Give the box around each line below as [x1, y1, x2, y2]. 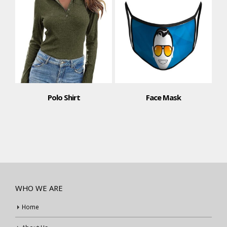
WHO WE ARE [15, 182, 63, 193]
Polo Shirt [47, 92, 80, 102]
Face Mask [146, 92, 181, 102]
